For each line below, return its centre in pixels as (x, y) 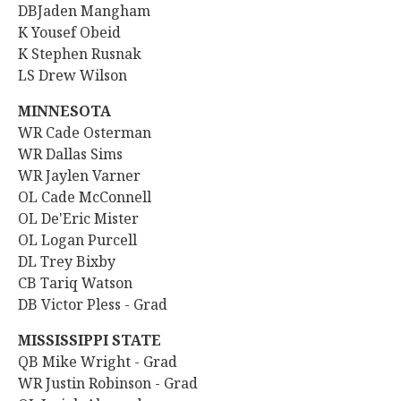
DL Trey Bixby (67, 261)
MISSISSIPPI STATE (91, 340)
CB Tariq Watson (75, 283)
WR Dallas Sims (70, 154)
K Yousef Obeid (71, 32)
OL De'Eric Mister (78, 218)
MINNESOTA (66, 111)
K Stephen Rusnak (81, 54)
